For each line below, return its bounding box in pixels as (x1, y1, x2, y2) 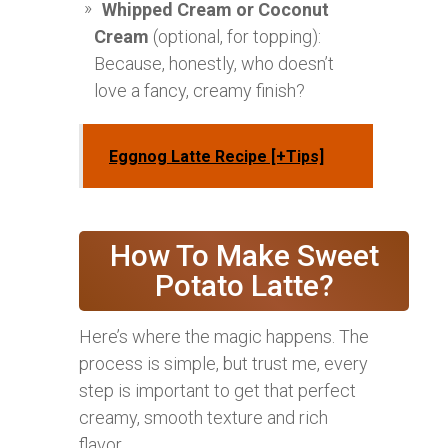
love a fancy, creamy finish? (94, 80, 305, 102)
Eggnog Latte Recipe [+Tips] (109, 147, 324, 167)
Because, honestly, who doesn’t (94, 53, 334, 75)
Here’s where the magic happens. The (79, 326, 369, 348)
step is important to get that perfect (79, 380, 356, 402)
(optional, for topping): (149, 26, 321, 48)
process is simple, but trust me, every (79, 353, 368, 375)
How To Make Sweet (109, 238, 379, 274)
